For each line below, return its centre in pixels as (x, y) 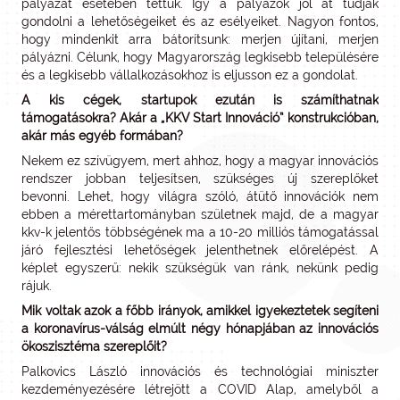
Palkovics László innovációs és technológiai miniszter (200, 371)
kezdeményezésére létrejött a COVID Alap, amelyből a (200, 389)
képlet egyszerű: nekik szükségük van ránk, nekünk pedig (200, 267)
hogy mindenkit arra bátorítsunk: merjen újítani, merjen (200, 39)
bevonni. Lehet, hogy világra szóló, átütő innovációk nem (200, 196)
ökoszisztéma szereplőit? (94, 346)
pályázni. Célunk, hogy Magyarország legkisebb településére (200, 57)
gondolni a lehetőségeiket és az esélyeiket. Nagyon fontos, (200, 21)
